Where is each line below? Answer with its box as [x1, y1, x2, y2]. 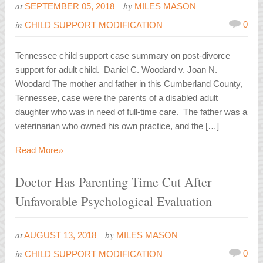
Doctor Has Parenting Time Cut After [15, 173, 212, 191]
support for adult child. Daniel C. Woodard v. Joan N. [15, 65, 218, 75]
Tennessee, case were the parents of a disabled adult [15, 93, 218, 103]
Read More [15, 145, 59, 156]
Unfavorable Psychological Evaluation [15, 193, 213, 210]
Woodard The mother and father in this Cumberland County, [15, 79, 243, 89]
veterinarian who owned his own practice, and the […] [15, 121, 220, 131]
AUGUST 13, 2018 [24, 230, 97, 241]
